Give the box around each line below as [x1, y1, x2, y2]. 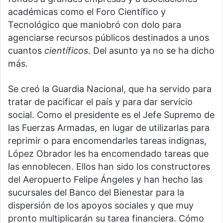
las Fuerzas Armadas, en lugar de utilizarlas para [8, 122, 210, 133]
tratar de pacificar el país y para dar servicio [8, 96, 193, 107]
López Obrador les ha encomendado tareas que [8, 148, 209, 159]
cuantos [8, 45, 44, 56]
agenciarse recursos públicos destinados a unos [8, 32, 209, 43]
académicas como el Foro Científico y [8, 6, 166, 17]
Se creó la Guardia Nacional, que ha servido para [8, 83, 212, 94]
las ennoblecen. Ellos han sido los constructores [8, 161, 210, 172]
